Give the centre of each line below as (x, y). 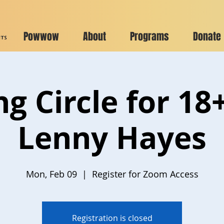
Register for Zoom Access (145, 174)
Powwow (41, 36)
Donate (207, 36)
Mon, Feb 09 (51, 174)
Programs (149, 36)
